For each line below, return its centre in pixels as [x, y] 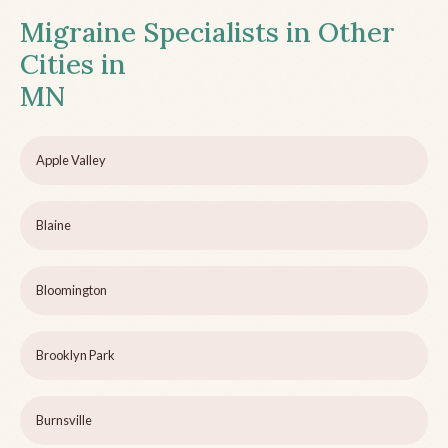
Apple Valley [71, 160]
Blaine [53, 225]
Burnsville [64, 420]
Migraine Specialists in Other [207, 32]
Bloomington [71, 290]
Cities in [73, 64]
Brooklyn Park [75, 355]
